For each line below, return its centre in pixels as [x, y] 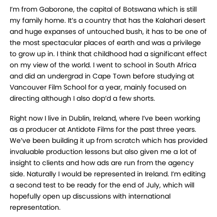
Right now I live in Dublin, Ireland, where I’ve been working [105, 118]
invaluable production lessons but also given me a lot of [103, 152]
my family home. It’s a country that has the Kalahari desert [108, 21]
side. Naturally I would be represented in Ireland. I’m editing [108, 174]
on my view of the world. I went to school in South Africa [103, 65]
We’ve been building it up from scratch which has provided [108, 141]
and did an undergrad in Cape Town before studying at [102, 76]
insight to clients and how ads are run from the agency [102, 163]
